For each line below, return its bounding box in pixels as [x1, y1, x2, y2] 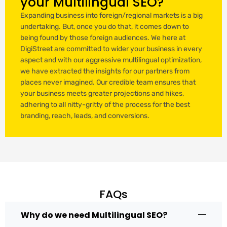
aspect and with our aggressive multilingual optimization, [20, 55, 202, 64]
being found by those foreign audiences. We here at [20, 33, 185, 42]
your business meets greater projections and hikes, [20, 89, 184, 98]
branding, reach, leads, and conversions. [20, 111, 149, 120]
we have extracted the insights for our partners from [20, 66, 190, 75]
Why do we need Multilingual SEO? [21, 209, 167, 221]
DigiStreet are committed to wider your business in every [20, 44, 202, 53]
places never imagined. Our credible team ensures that [20, 78, 196, 87]
